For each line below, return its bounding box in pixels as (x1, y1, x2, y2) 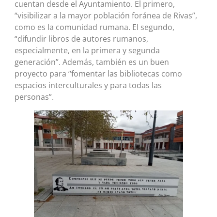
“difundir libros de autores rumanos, (15, 33, 148, 44)
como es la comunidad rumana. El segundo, (15, 21, 174, 32)
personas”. (15, 91, 56, 102)
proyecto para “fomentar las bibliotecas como (15, 68, 182, 79)
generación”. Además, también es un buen (15, 56, 169, 67)
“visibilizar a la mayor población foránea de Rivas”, (15, 10, 197, 21)
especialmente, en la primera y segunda (15, 45, 160, 56)
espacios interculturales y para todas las (15, 79, 162, 91)
